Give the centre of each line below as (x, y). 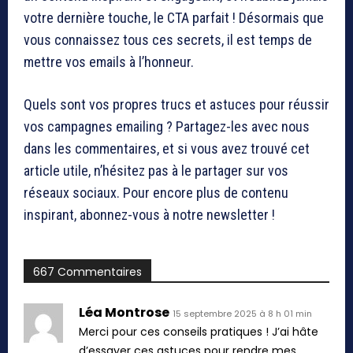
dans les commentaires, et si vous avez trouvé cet (167, 148)
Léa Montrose (124, 312)
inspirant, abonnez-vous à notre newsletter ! (149, 214)
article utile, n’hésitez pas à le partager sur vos (156, 170)
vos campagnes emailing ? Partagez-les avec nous (167, 126)
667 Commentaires (87, 271)
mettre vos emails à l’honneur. (109, 61)
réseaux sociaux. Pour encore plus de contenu (156, 192)
